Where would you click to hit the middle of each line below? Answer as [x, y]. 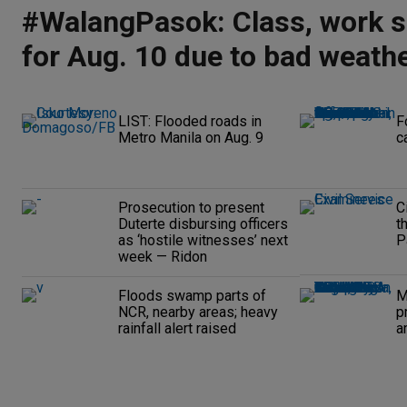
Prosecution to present [191, 208]
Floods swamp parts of [192, 296]
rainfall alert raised [177, 328]
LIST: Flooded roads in [190, 121]
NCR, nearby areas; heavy [198, 312]
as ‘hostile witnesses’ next [203, 240]
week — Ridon [163, 257]
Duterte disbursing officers [203, 224]
